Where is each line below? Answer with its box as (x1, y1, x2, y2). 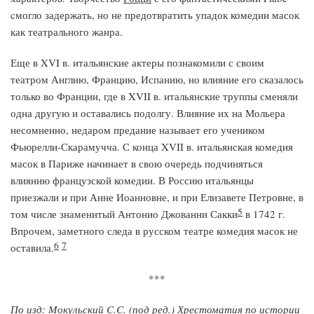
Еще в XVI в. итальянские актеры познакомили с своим (11, 55, 264, 69)
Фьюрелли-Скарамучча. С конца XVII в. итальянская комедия (11, 139, 293, 153)
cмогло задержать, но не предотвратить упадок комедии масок (11, 8, 299, 22)
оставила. (11, 240, 54, 254)
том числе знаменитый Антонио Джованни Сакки (11, 207, 238, 221)
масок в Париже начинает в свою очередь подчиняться (11, 156, 263, 170)
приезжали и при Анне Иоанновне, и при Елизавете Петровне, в (11, 190, 303, 204)
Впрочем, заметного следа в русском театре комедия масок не (11, 224, 298, 238)
